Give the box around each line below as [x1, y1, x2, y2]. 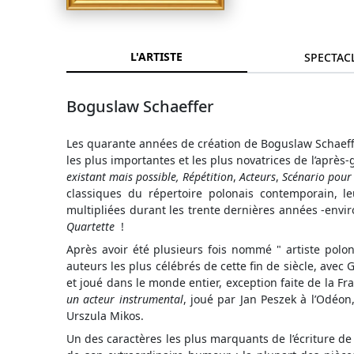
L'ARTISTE [130, 49, 183, 65]
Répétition [183, 169, 234, 185]
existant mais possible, [66, 169, 180, 185]
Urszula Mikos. [66, 308, 144, 324]
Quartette [66, 219, 115, 235]
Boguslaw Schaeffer [66, 96, 214, 118]
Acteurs [239, 169, 277, 185]
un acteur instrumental [66, 292, 183, 307]
